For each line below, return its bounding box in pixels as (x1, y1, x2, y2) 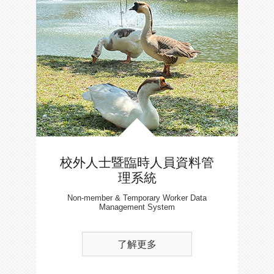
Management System (99, 202, 175, 212)
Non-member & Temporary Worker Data (67, 193, 207, 202)
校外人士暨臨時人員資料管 (60, 155, 214, 169)
